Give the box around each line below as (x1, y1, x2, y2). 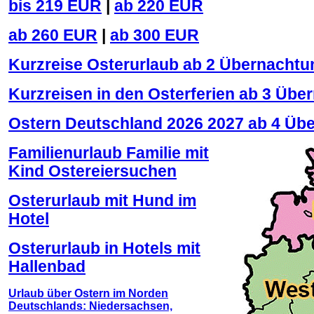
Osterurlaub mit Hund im (8, 192, 196, 210)
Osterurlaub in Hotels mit (8, 240, 200, 257)
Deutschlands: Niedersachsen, (8, 300, 172, 312)
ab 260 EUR (8, 27, 97, 44)
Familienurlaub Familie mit (8, 144, 209, 162)
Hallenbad (8, 258, 86, 275)
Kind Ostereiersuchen (8, 163, 177, 180)
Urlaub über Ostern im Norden (8, 287, 168, 299)
